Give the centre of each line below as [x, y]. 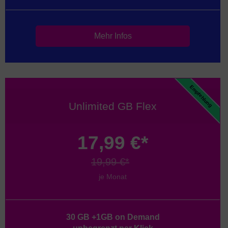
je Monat [113, 177]
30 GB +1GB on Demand [113, 217]
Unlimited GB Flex [113, 106]
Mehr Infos [113, 36]
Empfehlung [201, 96]
